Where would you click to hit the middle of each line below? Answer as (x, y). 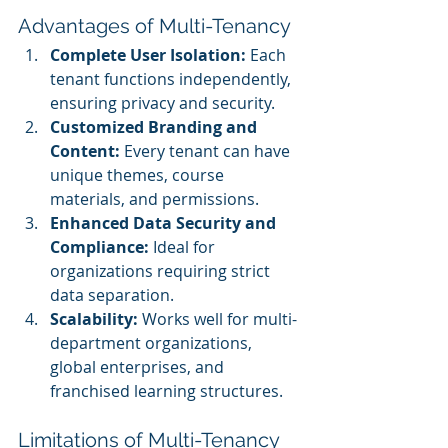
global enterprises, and (139, 367)
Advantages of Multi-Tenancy (154, 26)
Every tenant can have (207, 151)
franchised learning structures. (166, 391)
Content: (85, 151)
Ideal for (184, 247)
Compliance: (99, 247)
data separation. (112, 295)
